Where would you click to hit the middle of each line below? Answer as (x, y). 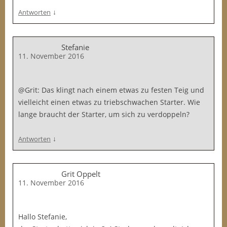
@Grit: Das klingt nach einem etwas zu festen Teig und (111, 90)
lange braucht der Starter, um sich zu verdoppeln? (104, 114)
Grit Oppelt (81, 174)
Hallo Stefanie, (43, 217)
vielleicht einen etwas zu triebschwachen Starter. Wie (109, 102)
